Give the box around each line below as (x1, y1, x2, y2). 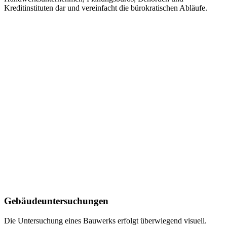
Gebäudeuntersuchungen (4, 196, 108, 207)
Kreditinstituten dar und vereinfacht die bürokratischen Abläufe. (4, 3, 207, 12)
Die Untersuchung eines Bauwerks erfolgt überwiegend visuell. (4, 216, 207, 225)
